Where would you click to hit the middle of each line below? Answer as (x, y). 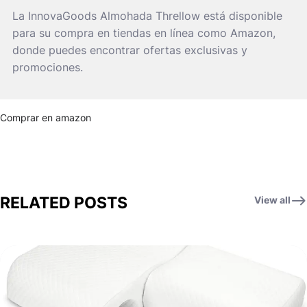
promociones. (48, 67)
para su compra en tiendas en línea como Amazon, (144, 33)
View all (272, 199)
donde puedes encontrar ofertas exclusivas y (130, 50)
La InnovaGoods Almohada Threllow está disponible (147, 15)
